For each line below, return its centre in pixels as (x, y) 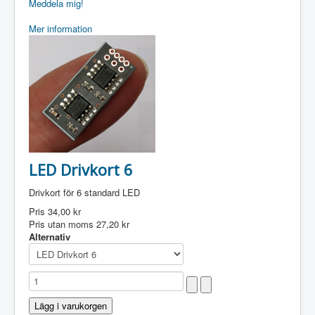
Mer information (60, 28)
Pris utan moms (63, 224)
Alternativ (50, 237)
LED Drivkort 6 (81, 169)
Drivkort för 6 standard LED (84, 192)
